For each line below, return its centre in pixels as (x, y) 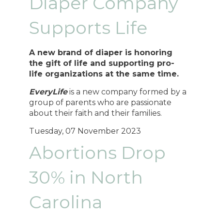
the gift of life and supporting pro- (102, 63)
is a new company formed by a (127, 92)
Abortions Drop (98, 152)
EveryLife (48, 92)
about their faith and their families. (96, 113)
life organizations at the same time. (104, 74)
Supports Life (88, 28)
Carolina (66, 202)
